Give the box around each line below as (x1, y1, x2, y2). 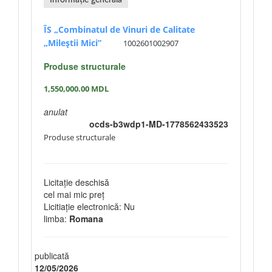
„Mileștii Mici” (44, 37, 101, 49)
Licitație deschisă (44, 176, 109, 188)
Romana (69, 212, 103, 225)
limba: (44, 212, 69, 225)
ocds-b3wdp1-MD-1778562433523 (89, 118, 228, 130)
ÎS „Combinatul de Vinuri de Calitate (44, 24, 195, 35)
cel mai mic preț (44, 188, 104, 200)
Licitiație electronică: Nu (44, 200, 135, 212)
